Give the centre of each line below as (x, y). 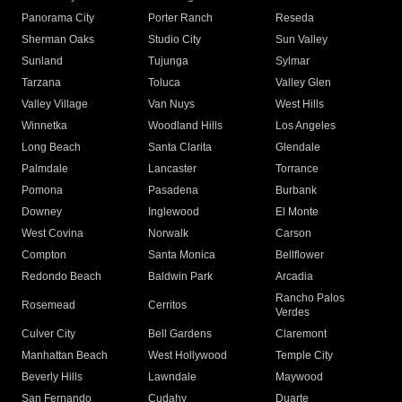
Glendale (297, 148)
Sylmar (292, 61)
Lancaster (173, 169)
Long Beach (51, 148)
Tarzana (41, 83)
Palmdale (45, 169)
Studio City (175, 40)
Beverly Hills (52, 377)
